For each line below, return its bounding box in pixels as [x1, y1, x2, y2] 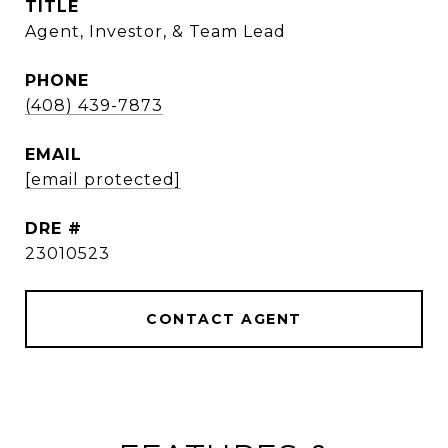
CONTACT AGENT [146, 310, 302, 328]
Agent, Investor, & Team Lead [25, 22, 286, 41]
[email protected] [25, 170, 181, 189]
